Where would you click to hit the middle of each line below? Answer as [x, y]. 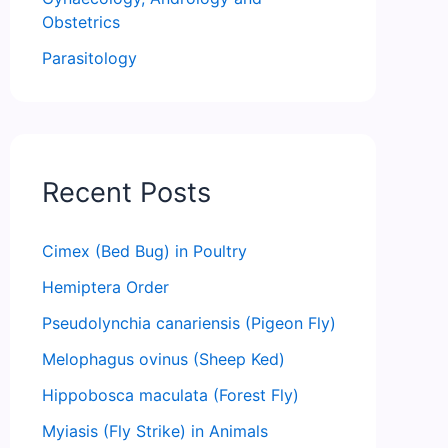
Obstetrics [81, 22]
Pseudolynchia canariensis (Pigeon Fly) [189, 323]
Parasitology [89, 58]
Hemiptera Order [105, 287]
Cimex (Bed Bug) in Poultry [144, 251]
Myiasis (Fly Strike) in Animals [155, 431]
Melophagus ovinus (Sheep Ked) [163, 359]
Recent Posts [126, 193]
